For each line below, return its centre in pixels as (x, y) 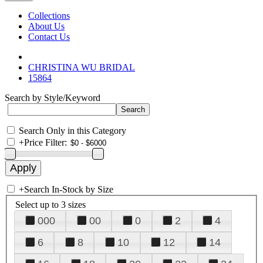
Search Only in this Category (73, 131)
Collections (49, 16)
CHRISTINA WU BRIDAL (82, 67)
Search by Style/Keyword (53, 98)
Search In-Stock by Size (69, 189)
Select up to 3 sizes (50, 204)
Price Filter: (45, 142)
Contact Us (49, 37)
